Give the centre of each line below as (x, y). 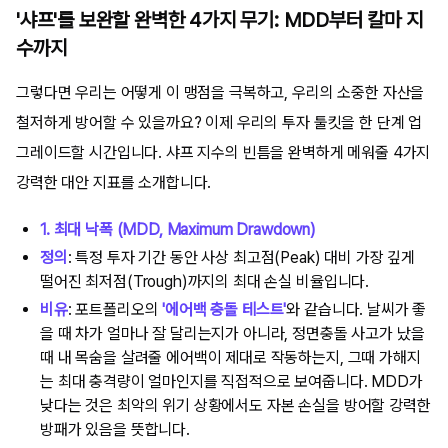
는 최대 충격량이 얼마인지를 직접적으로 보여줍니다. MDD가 (231, 381)
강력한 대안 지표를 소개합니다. (114, 182)
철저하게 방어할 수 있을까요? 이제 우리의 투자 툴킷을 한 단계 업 (219, 122)
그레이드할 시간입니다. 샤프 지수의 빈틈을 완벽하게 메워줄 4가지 (223, 152)
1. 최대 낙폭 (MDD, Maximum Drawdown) (178, 229)
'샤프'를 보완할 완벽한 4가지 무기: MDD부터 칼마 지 (219, 19)
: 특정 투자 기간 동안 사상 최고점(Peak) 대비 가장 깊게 (241, 257)
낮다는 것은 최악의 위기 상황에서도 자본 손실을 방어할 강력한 (235, 405)
